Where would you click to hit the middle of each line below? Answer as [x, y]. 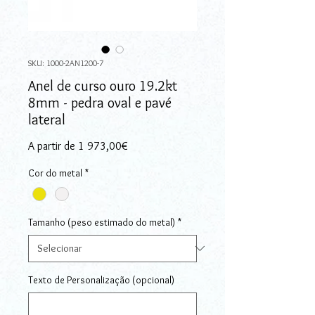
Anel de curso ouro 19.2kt [103, 85]
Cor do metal [55, 173]
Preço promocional [169, 145]
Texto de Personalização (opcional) [101, 279]
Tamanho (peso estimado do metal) [102, 222]
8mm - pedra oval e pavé [100, 102]
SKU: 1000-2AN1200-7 [66, 63]
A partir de [53, 146]
